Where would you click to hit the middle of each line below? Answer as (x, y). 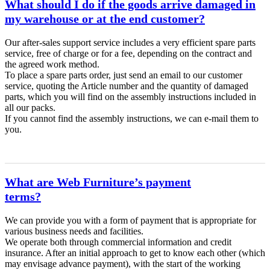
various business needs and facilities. (74, 231)
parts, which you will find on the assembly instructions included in (130, 96)
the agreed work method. (52, 64)
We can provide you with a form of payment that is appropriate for (130, 220)
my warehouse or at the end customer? (105, 18)
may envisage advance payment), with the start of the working (123, 263)
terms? (23, 197)
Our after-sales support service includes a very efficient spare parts (130, 42)
